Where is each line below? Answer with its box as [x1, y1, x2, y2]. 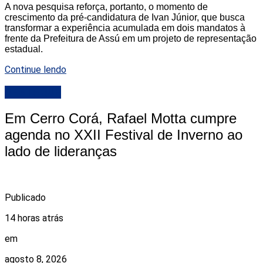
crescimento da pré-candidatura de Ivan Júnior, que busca [5, 12, 245, 22]
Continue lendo [5, 63, 66, 75]
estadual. [5, 43, 43, 54]
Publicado [5, 192, 46, 204]
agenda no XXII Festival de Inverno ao [5, 127, 242, 143]
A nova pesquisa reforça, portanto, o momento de [5, 1, 208, 12]
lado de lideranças [5, 143, 117, 160]
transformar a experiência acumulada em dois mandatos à [5, 22, 245, 33]
